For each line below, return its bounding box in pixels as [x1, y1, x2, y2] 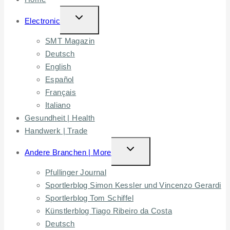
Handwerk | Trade [25, 126, 88, 136]
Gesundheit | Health [25, 113, 95, 123]
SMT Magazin [45, 36, 95, 46]
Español [45, 75, 74, 84]
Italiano [45, 101, 71, 110]
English [45, 62, 71, 71]
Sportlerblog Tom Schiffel [45, 194, 133, 203]
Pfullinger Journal [45, 168, 107, 177]
